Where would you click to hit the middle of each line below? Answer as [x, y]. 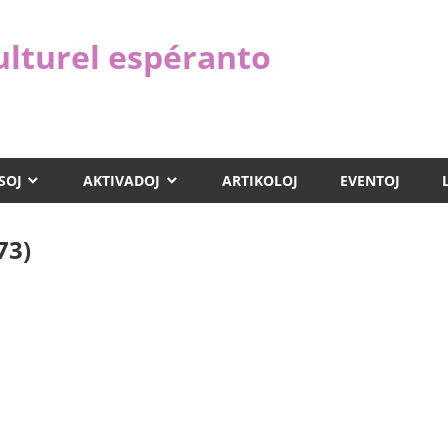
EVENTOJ [369, 180]
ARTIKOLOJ [259, 180]
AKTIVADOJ [122, 180]
